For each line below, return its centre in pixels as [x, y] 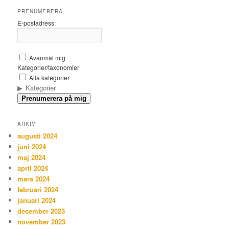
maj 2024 [32, 157]
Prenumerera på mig [54, 99]
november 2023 [42, 222]
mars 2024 [34, 179]
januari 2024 [37, 200]
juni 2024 [32, 147]
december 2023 [41, 211]
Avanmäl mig [47, 58]
